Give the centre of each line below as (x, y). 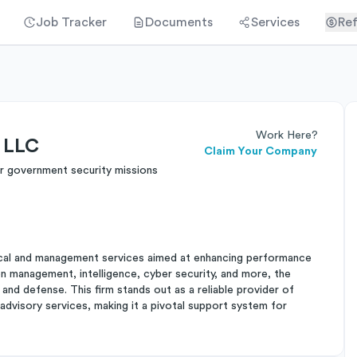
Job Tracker (71, 22)
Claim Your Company (261, 151)
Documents (179, 22)
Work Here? (287, 135)
